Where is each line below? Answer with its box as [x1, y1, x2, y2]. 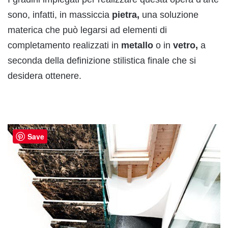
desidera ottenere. [8, 70, 81, 81]
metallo [121, 40, 153, 50]
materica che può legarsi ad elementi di [8, 24, 167, 35]
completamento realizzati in [8, 40, 121, 50]
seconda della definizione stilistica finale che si [8, 55, 196, 66]
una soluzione [139, 9, 198, 20]
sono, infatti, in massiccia [8, 9, 112, 20]
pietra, [112, 9, 139, 20]
